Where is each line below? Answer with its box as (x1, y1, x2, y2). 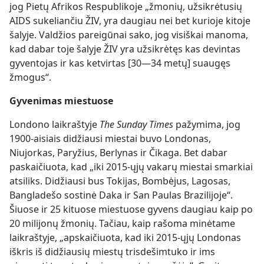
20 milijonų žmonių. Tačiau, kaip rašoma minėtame (9, 217, 235, 230)
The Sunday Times (100, 118, 176, 131)
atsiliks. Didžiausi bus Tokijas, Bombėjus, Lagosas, (9, 174, 230, 187)
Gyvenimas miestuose (9, 94, 114, 107)
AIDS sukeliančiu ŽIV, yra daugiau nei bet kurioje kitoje (9, 14, 250, 27)
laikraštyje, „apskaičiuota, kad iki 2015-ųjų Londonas (9, 231, 241, 244)
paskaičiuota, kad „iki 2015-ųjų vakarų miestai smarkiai (9, 160, 253, 173)
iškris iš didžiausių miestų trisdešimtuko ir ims (9, 245, 215, 258)
